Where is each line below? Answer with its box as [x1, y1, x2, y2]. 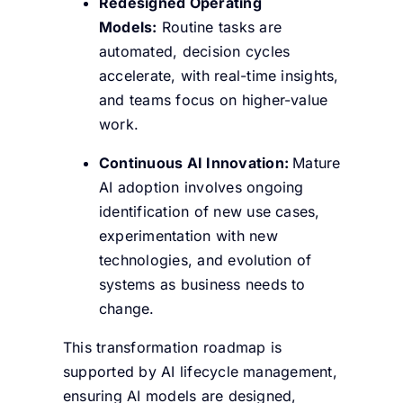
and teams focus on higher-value [98, 90, 328, 109]
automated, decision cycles [98, 41, 291, 60]
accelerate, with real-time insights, [98, 66, 339, 85]
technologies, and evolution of [98, 250, 312, 269]
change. [98, 299, 155, 318]
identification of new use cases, [98, 201, 320, 220]
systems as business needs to [98, 274, 306, 293]
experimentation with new [98, 226, 278, 245]
